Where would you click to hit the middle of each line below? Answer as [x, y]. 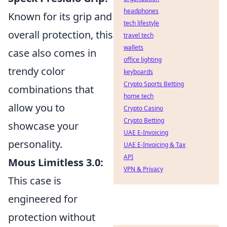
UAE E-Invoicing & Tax [155, 145]
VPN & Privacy [143, 169]
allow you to [36, 107]
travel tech [139, 35]
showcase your [43, 126]
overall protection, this [61, 34]
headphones [141, 11]
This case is [35, 180]
